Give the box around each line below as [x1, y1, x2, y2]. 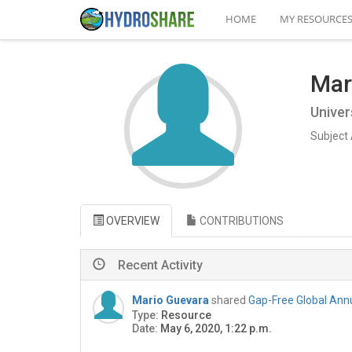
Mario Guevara [132, 294, 209, 306]
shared [211, 294, 248, 306]
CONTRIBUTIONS [197, 214, 284, 227]
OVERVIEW [104, 214, 159, 227]
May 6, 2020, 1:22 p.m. [160, 322, 272, 335]
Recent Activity [118, 258, 203, 273]
